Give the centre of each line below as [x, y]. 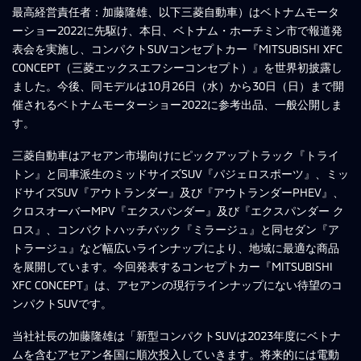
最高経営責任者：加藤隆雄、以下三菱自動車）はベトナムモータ [176, 12]
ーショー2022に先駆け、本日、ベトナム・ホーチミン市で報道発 [177, 31]
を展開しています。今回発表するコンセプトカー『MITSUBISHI [172, 267]
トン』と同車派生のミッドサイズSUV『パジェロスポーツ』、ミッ [180, 174]
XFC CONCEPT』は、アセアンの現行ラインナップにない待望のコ [177, 285]
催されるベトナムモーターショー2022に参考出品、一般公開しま [177, 105]
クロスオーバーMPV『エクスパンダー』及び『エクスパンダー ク [178, 211]
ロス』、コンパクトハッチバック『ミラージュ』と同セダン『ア [176, 230]
